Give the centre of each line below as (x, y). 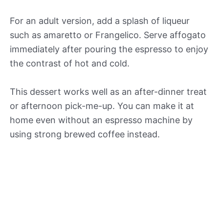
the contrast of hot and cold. (70, 63)
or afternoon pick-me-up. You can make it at (102, 106)
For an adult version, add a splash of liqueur (100, 21)
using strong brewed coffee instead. (85, 134)
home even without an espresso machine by (101, 120)
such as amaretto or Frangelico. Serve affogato (108, 35)
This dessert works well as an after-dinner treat (108, 91)
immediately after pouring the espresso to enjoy (109, 49)
